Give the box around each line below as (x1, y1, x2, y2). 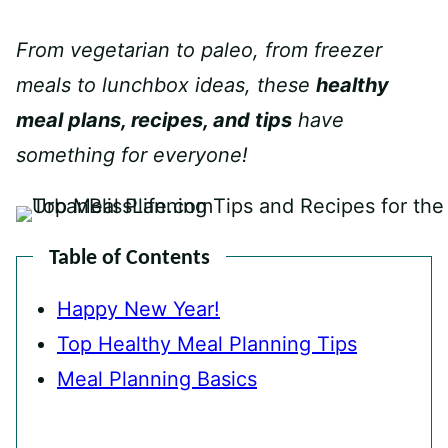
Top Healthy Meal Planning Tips (57, 332, 357, 356)
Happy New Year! (57, 297, 220, 321)
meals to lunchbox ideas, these (16, 73, 316, 97)
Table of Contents (49, 247, 210, 270)
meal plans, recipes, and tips (16, 108, 292, 132)
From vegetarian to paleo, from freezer (16, 38, 382, 62)
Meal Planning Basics (57, 367, 257, 391)
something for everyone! (16, 143, 248, 167)
